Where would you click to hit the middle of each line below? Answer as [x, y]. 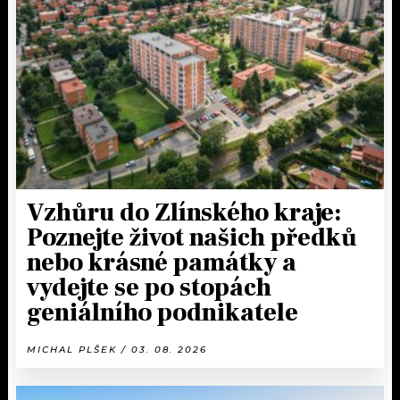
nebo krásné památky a [162, 262]
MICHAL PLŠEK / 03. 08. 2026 [117, 349]
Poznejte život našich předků [192, 237]
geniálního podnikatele [162, 312]
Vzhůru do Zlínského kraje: [184, 212]
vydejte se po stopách [149, 287]
